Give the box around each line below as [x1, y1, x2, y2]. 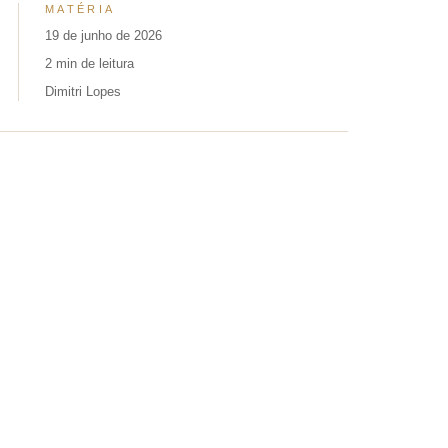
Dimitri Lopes [45, 84, 121, 99]
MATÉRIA [45, 3, 116, 15]
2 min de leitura [45, 56, 134, 71]
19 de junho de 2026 [45, 28, 162, 43]
